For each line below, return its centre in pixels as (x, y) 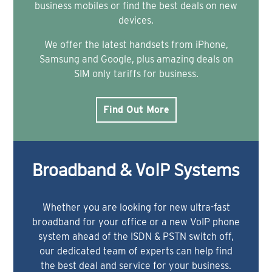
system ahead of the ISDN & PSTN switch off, (136, 236)
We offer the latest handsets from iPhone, (136, 44)
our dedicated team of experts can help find (136, 251)
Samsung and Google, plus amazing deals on (136, 59)
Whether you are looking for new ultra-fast (136, 207)
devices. (136, 20)
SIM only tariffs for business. (136, 73)
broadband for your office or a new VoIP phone (136, 222)
